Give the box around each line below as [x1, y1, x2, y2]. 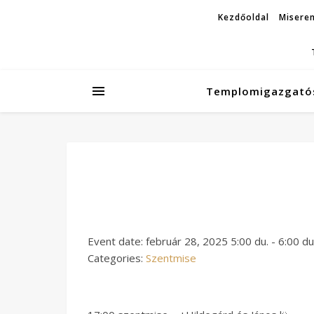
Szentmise [146, 251, 196, 266]
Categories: [88, 251, 146, 266]
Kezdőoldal [217, 11, 269, 23]
